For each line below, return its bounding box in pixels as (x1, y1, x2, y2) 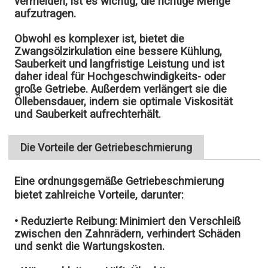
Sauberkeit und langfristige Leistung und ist (14, 57, 225, 70)
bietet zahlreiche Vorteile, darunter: (14, 188, 184, 201)
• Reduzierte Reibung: (14, 214, 118, 227)
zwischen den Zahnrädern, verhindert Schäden (14, 227, 241, 240)
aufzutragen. (14, 7, 77, 20)
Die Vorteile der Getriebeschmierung (20, 141, 193, 154)
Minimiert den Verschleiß (120, 214, 241, 227)
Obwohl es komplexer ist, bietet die (14, 32, 185, 45)
